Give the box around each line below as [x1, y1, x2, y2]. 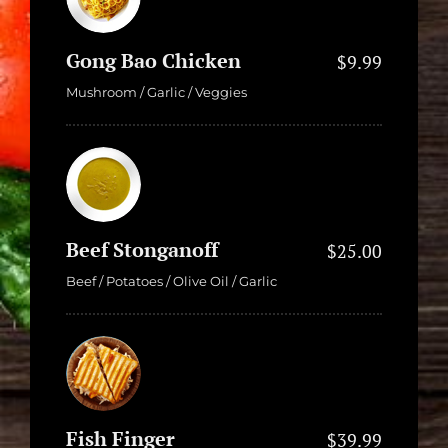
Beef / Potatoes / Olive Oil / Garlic [66, 272, 277, 289]
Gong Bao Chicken [66, 46, 241, 74]
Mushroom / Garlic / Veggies [66, 83, 247, 100]
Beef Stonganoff [66, 235, 218, 263]
